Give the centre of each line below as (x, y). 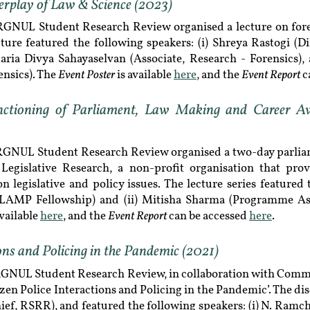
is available (144, 75)
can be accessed (208, 216)
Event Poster (86, 75)
